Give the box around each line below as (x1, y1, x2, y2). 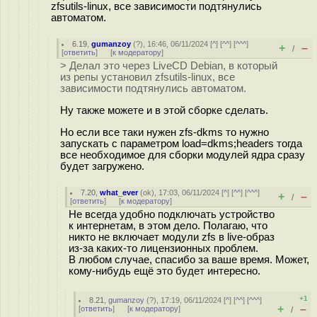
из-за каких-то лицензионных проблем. (69, 243, 258, 254)
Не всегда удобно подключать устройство (69, 209, 275, 220)
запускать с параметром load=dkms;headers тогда (60, 137, 302, 149)
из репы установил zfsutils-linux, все (60, 71, 235, 83)
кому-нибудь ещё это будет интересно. (69, 265, 260, 277)
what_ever (100, 188, 139, 197)
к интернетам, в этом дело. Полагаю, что (69, 220, 267, 231)
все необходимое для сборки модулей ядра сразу (60, 149, 305, 161)
